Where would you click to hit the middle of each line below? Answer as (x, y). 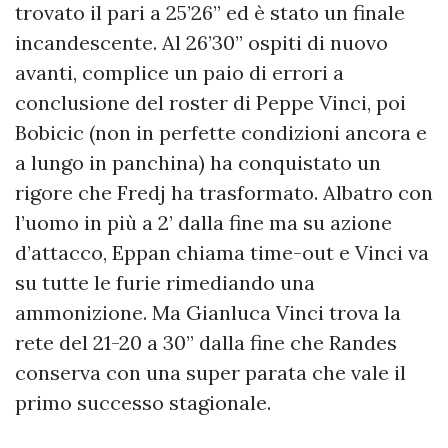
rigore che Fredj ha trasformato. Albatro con (224, 192)
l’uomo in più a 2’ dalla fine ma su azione (203, 222)
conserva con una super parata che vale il (210, 372)
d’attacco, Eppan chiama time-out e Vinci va (222, 252)
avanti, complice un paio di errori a (179, 72)
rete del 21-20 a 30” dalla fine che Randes (206, 342)
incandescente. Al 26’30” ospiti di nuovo (201, 42)
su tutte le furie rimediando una (165, 282)
